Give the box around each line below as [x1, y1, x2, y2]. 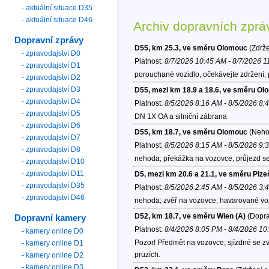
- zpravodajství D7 [22, 133, 81, 142]
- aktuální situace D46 [22, 15, 93, 24]
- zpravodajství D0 [22, 49, 81, 58]
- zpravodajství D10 [22, 157, 85, 166]
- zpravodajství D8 [22, 145, 81, 154]
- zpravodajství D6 [22, 121, 81, 130]
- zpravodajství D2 [22, 73, 81, 82]
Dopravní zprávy [14, 35, 84, 45]
